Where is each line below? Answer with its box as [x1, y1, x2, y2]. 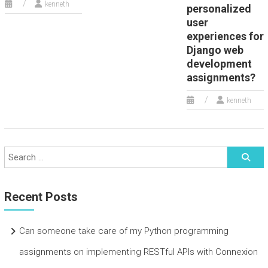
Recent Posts [4, 190, 78, 204]
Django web [186, 44, 243, 56]
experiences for [186, 30, 264, 42]
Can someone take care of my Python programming [19, 226, 229, 236]
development [186, 57, 252, 70]
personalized [186, 2, 251, 15]
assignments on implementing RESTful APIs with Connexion [19, 246, 258, 257]
